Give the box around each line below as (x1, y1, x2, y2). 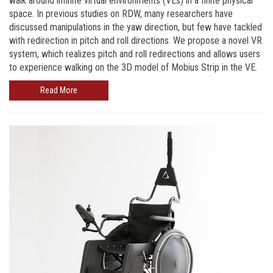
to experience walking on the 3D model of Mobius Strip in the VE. (9, 62, 257, 74)
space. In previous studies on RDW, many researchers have (9, 8, 233, 20)
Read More (40, 85, 77, 96)
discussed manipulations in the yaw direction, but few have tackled (9, 21, 262, 34)
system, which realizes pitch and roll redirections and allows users (9, 48, 260, 60)
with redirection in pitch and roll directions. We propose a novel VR (9, 35, 262, 47)
